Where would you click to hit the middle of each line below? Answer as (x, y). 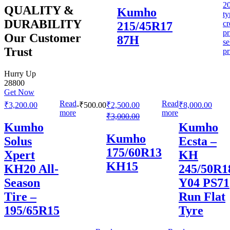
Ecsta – (198, 141)
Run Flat (202, 196)
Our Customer (43, 38)
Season (22, 183)
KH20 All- (31, 169)
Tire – (20, 196)
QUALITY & (39, 11)
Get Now (19, 92)
